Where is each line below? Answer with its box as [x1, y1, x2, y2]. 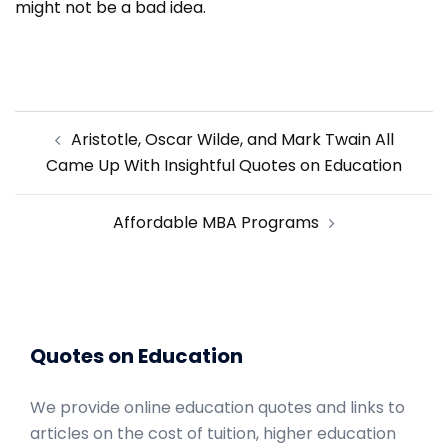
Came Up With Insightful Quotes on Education [46, 154, 402, 177]
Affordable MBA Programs [113, 211, 319, 234]
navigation [14, 150, 162, 186]
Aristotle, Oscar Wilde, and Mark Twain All [70, 128, 394, 151]
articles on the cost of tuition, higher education [30, 422, 396, 445]
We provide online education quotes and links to [30, 396, 405, 419]
